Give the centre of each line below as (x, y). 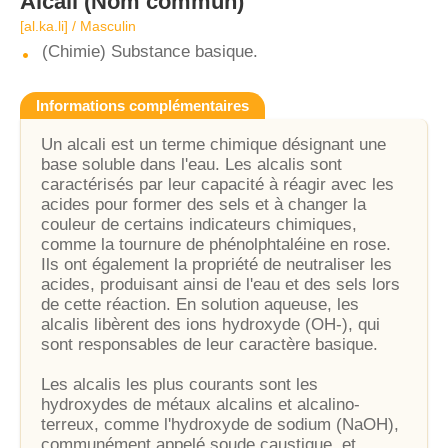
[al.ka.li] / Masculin (78, 26)
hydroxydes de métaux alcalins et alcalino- (200, 404)
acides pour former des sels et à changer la (203, 204)
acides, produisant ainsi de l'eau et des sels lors (220, 284)
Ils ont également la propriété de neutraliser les (216, 264)
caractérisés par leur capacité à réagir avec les (217, 184)
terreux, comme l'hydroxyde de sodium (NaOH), (220, 424)
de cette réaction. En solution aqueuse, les (200, 304)
